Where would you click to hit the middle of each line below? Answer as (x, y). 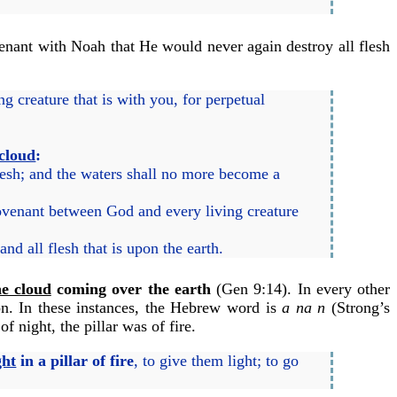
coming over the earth (131, 289)
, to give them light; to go (217, 361)
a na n (304, 308)
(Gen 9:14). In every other (300, 289)
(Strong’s (358, 308)
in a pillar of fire (75, 361)
